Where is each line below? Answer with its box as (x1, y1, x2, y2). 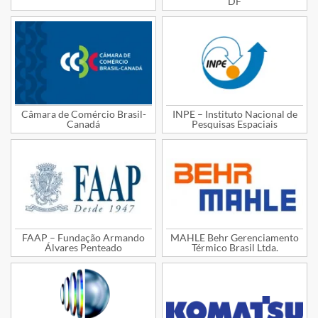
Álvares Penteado (45, 241, 122, 253)
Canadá (67, 118, 100, 131)
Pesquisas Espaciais (192, 118, 278, 131)
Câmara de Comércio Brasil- (21, 108, 146, 121)
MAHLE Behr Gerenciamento (170, 231, 299, 243)
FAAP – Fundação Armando (22, 231, 145, 243)
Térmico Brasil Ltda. (191, 241, 278, 253)
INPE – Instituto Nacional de (172, 108, 297, 121)
